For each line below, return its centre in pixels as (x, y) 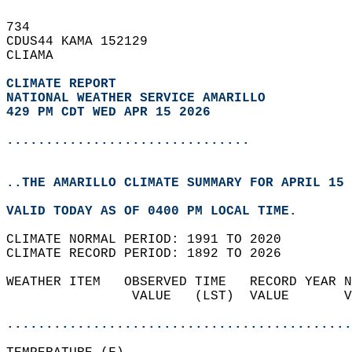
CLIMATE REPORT (65, 84)
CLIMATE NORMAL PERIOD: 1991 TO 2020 (152, 240)
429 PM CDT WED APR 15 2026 (108, 112)
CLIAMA (38, 56)
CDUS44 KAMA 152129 (85, 42)
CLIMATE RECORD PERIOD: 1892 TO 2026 (152, 254)
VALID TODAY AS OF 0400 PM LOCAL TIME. (159, 211)
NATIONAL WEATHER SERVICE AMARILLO (136, 98)
